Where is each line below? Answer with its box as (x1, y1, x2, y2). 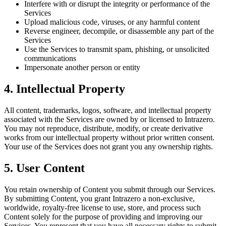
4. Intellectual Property (4, 82, 125, 96)
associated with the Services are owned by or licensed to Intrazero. (4, 115, 215, 124)
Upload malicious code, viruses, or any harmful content (24, 18, 200, 27)
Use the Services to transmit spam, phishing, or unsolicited (24, 45, 209, 54)
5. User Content (4, 161, 85, 175)
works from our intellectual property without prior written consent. (4, 133, 214, 142)
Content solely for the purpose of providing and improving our (4, 212, 202, 221)
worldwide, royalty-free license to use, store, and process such (4, 203, 201, 212)
